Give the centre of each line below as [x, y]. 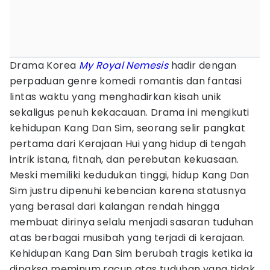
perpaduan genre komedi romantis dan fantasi [126, 81]
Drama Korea [44, 65]
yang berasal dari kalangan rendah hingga [115, 206]
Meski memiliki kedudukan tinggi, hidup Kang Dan [130, 175]
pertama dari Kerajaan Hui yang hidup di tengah [128, 144]
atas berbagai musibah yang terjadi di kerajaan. [127, 238]
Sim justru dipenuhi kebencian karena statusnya [128, 191]
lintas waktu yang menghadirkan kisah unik [116, 97]
